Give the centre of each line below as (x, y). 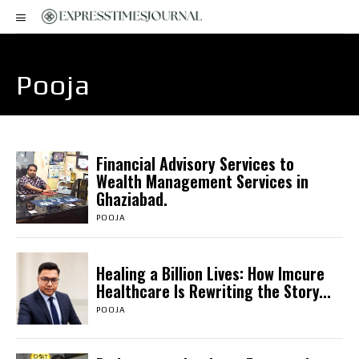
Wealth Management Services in (202, 181)
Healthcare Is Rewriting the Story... (213, 290)
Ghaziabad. (131, 198)
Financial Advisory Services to (195, 163)
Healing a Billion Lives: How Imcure (210, 273)
